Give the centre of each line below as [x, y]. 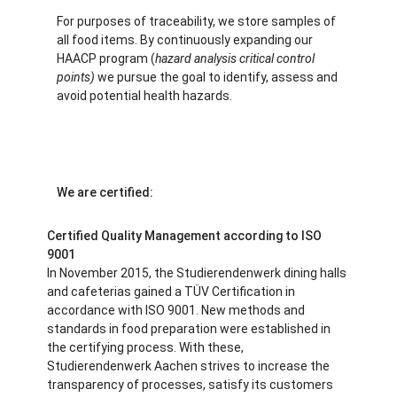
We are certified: [105, 193]
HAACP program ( [105, 59]
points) [75, 78]
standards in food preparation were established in [189, 329]
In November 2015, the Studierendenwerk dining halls [197, 273]
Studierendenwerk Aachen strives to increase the [189, 366]
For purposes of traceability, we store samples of [196, 22]
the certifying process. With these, [146, 348]
